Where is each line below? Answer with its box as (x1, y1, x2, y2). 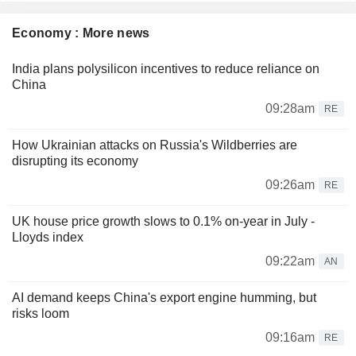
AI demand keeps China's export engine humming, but (12, 291, 316, 305)
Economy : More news (12, 26, 150, 41)
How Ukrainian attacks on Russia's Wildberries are (12, 138, 297, 153)
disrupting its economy (12, 154, 138, 168)
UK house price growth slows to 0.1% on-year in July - (12, 215, 315, 229)
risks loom (12, 307, 69, 321)
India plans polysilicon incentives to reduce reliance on (12, 62, 319, 76)
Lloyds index (12, 230, 83, 245)
